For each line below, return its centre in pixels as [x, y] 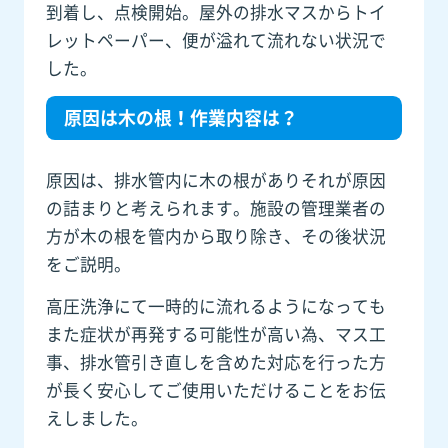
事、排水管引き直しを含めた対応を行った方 [216, 361]
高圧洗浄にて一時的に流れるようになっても [216, 305]
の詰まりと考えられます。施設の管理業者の [216, 208]
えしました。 [97, 417]
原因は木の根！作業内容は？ [181, 117]
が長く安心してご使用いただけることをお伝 [216, 389]
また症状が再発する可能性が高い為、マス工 [216, 333]
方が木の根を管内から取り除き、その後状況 [216, 236]
